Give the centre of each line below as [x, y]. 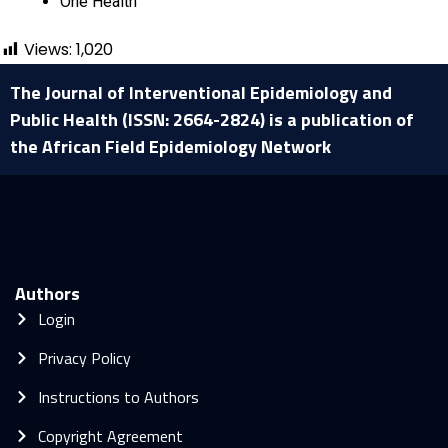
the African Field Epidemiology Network [170, 146]
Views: [48, 49]
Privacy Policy [84, 358]
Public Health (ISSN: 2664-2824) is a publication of [212, 119]
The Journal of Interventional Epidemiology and [201, 92]
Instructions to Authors [118, 397]
